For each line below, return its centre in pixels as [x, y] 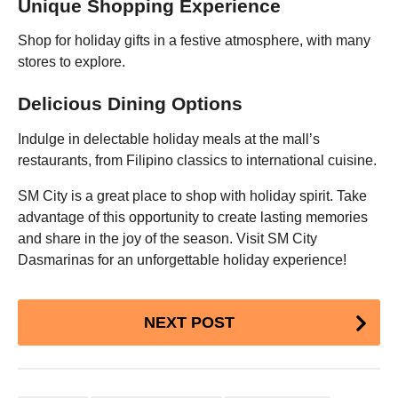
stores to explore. [72, 62]
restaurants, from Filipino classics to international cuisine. [197, 160]
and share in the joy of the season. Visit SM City [167, 238]
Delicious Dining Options [130, 104]
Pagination [72, 334]
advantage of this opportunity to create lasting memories [193, 217]
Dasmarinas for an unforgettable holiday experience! [182, 259]
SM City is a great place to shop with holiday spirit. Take [192, 195]
